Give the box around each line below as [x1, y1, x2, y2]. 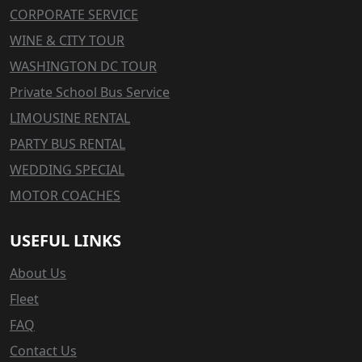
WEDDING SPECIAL [10, 160, 124, 179]
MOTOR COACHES [10, 186, 120, 204]
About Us [10, 263, 66, 282]
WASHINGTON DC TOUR [10, 57, 157, 75]
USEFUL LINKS [10, 229, 121, 251]
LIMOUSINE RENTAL [10, 108, 130, 127]
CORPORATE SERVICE [10, 5, 138, 23]
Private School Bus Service [10, 82, 170, 101]
